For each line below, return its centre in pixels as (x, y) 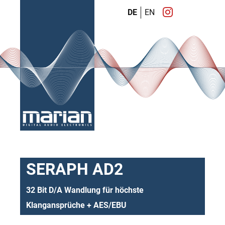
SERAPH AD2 (75, 169)
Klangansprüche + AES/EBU (76, 205)
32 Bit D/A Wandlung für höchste (85, 190)
